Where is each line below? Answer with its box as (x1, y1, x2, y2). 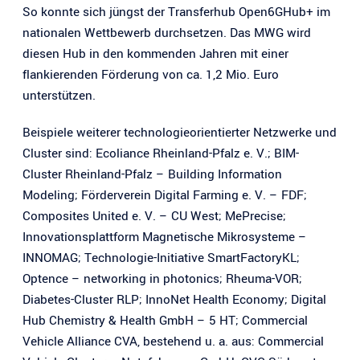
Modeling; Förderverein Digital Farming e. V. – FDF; (22, 186, 307, 204)
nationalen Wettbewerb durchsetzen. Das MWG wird (22, 23, 311, 42)
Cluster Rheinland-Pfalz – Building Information (22, 165, 282, 183)
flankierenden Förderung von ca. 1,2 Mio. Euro (22, 65, 279, 84)
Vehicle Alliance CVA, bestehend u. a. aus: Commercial (22, 332, 324, 350)
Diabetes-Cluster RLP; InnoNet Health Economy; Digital (22, 290, 326, 309)
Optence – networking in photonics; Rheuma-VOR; (22, 269, 302, 288)
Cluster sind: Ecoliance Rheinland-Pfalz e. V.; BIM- (22, 144, 299, 162)
